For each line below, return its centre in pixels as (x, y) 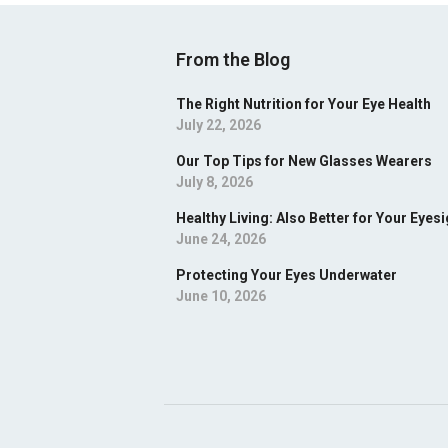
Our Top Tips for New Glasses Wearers (304, 161)
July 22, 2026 (218, 125)
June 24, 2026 (221, 239)
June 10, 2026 (221, 296)
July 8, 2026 (214, 182)
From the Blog (233, 59)
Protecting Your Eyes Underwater (286, 275)
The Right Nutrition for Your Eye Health (303, 104)
